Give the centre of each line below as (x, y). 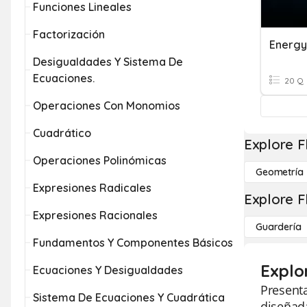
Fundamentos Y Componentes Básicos (133, 243)
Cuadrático (62, 133)
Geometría (280, 172)
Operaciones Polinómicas (100, 160)
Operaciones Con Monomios (107, 106)
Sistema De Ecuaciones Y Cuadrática (129, 297)
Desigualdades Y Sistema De (108, 62)
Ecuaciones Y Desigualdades (108, 270)
